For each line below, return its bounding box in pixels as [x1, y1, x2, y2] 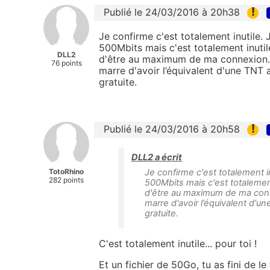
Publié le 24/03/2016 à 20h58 [104, 123, 240, 136]
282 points [49, 175, 84, 185]
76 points [51, 58, 82, 67]
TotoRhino [49, 167, 84, 177]
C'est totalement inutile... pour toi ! [99, 237, 257, 250]
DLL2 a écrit [131, 152, 182, 163]
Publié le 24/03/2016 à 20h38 [104, 5, 240, 18]
